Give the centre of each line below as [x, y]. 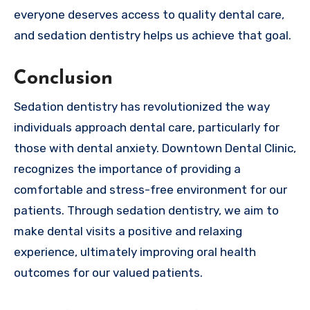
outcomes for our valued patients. [108, 272]
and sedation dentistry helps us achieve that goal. [153, 36]
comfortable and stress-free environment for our [151, 189]
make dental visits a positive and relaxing [128, 231]
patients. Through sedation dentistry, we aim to [146, 210]
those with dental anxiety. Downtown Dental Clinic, [155, 148]
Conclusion [63, 79]
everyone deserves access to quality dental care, [149, 15]
